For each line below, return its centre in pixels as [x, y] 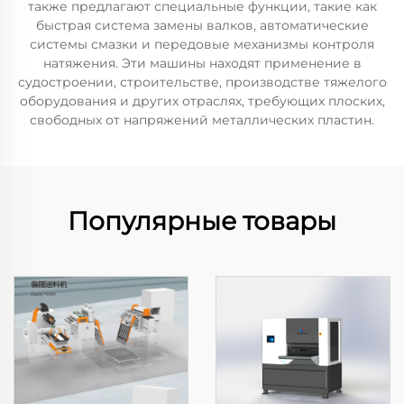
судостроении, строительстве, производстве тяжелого [202, 82]
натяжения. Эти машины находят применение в [202, 63]
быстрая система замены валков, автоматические [202, 25]
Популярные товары [202, 221]
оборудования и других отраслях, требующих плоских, [202, 101]
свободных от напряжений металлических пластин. [202, 120]
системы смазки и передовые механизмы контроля [202, 44]
